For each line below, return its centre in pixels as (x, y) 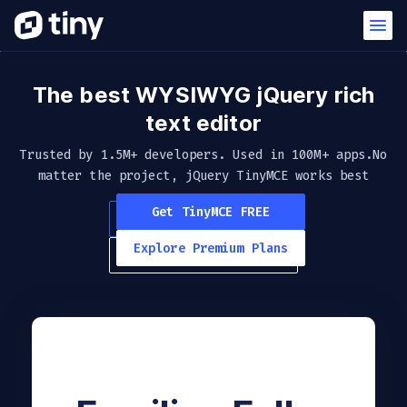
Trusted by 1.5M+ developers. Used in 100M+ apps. (196, 155)
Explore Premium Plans (211, 248)
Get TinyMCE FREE (211, 212)
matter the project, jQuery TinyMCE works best (203, 176)
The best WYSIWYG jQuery (183, 95)
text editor (203, 123)
